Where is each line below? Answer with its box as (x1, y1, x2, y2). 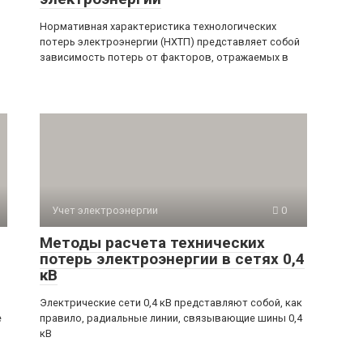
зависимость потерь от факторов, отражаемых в (40, 50, 288, 63)
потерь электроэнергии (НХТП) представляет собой (40, 35, 300, 48)
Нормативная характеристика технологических (40, 19, 276, 32)
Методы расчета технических (40, 233, 265, 252)
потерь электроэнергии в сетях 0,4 (40, 249, 305, 268)
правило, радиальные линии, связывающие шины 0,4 (40, 311, 302, 324)
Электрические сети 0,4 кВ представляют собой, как (40, 296, 302, 309)
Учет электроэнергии (52, 203, 158, 216)
